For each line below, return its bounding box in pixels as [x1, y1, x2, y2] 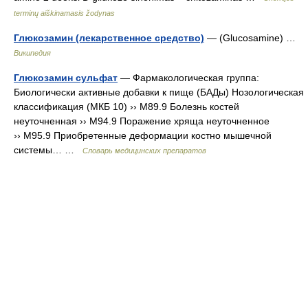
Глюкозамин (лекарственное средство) [14, 32, 204, 43]
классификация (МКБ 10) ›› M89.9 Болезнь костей [14, 101, 239, 112]
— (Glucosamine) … [204, 32, 301, 43]
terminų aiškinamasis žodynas [14, 9, 115, 17]
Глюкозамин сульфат [14, 72, 118, 83]
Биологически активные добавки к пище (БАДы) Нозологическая [14, 87, 304, 98]
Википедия [14, 49, 51, 57]
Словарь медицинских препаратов [82, 146, 206, 155]
